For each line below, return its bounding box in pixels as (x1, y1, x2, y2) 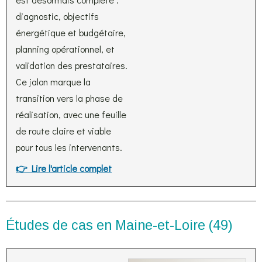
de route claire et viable (16, 125, 111, 137)
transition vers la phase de (16, 92, 123, 104)
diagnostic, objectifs (16, 10, 99, 22)
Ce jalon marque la (16, 75, 91, 88)
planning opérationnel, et (16, 43, 115, 55)
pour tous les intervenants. (16, 141, 122, 153)
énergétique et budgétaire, (16, 26, 126, 39)
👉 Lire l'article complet (16, 162, 112, 174)
